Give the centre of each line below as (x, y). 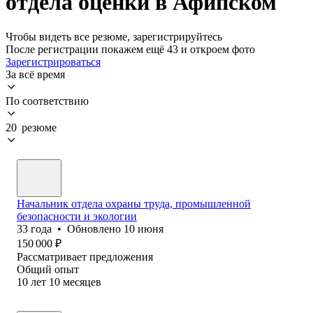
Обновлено (95, 228)
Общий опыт (48, 269)
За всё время (35, 74)
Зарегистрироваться (53, 61)
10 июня (144, 228)
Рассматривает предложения (85, 256)
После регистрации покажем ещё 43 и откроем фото (130, 49)
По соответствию (47, 101)
